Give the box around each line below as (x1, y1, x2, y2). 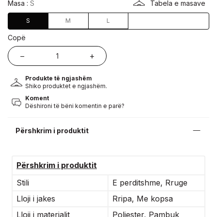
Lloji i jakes (16, 193, 55, 203)
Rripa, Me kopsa (112, 193, 173, 203)
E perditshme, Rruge (112, 177, 187, 187)
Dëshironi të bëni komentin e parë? (25, 102, 124, 109)
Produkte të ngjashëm (25, 74, 92, 82)
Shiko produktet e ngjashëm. (25, 82, 107, 90)
